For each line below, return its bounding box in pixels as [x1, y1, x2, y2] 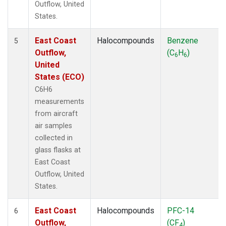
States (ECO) [35, 72, 84, 82]
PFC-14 [167, 205, 194, 215]
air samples [35, 121, 72, 130]
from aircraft [35, 109, 78, 118]
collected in [35, 133, 73, 142]
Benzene [167, 35, 198, 45]
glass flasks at [35, 145, 81, 154]
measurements [35, 97, 84, 106]
